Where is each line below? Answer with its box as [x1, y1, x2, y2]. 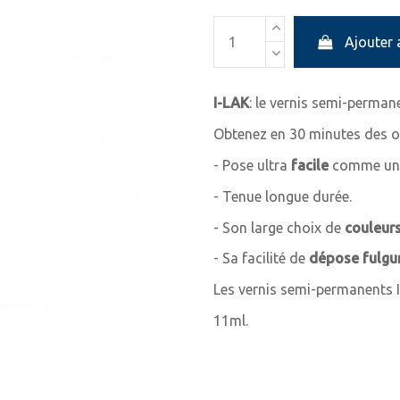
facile [291, 157, 329, 174]
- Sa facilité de [213, 250, 305, 267]
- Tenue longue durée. [213, 187, 352, 204]
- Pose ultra [213, 157, 291, 174]
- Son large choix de [213, 219, 345, 236]
